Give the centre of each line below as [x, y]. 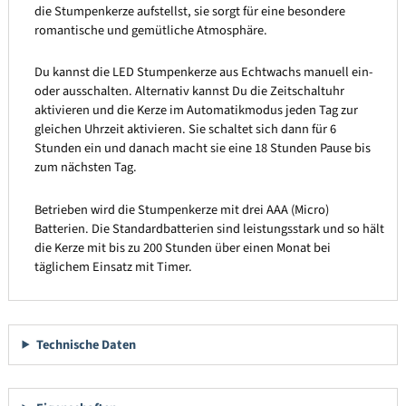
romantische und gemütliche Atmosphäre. [150, 30]
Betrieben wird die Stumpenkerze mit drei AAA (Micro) [181, 209]
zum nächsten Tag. [85, 168]
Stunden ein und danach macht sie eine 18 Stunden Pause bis [202, 149]
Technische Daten [86, 344]
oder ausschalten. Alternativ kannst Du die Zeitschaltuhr [189, 92]
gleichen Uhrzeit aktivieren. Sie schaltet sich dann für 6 [185, 130]
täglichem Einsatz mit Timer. [113, 266]
